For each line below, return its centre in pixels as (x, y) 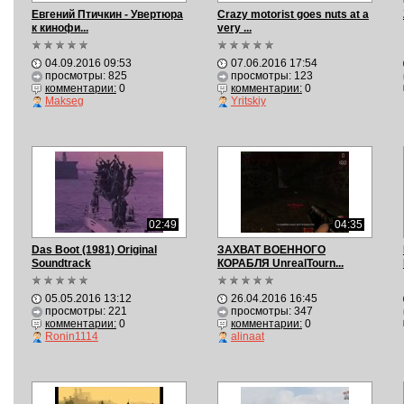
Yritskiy (248, 101)
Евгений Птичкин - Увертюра (107, 14)
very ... (234, 28)
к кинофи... (60, 28)
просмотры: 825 (86, 76)
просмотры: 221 (86, 311)
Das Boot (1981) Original (94, 250)
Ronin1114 (71, 336)
